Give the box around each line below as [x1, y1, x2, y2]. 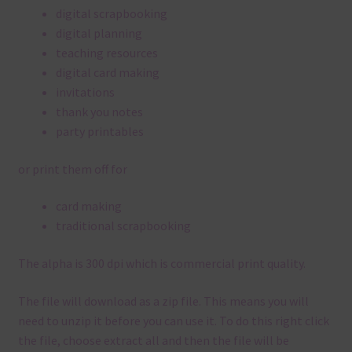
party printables [55, 123, 144, 140]
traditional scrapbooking [55, 218, 191, 234]
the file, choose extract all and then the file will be [17, 332, 289, 348]
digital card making [55, 64, 159, 81]
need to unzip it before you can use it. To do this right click [17, 312, 329, 328]
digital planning [55, 25, 142, 42]
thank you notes [55, 104, 143, 120]
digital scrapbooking [55, 5, 167, 22]
